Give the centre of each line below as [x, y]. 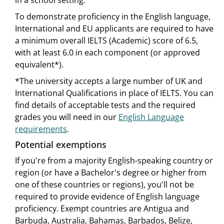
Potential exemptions [61, 145]
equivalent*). [39, 65]
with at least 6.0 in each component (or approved [107, 53]
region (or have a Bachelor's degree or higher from [111, 173]
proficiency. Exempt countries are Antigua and [102, 209]
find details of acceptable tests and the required [105, 105]
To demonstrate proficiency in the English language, [113, 17]
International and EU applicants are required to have [114, 29]
